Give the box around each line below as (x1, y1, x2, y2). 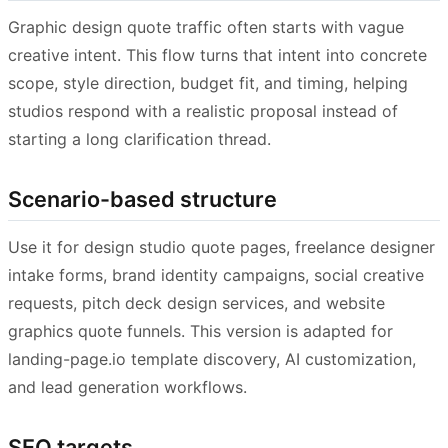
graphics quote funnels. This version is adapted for (8, 321, 393, 342)
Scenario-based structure (8, 185, 277, 212)
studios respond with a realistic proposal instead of (8, 100, 398, 121)
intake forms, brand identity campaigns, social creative (8, 265, 424, 286)
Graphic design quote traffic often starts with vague (8, 16, 404, 37)
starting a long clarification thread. (8, 128, 271, 149)
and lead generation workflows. (8, 377, 247, 398)
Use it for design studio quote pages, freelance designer (8, 237, 435, 258)
